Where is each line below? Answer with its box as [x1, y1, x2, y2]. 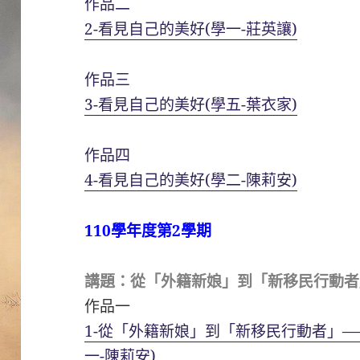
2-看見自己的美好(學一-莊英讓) [84, 18, 298, 39]
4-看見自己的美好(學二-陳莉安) [84, 169, 298, 190]
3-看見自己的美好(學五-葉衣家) [84, 93, 298, 115]
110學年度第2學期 [84, 219, 212, 241]
